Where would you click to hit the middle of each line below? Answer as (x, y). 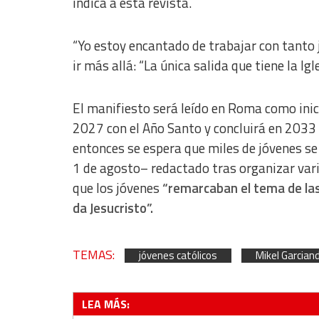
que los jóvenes (117, 188)
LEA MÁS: (106, 304)
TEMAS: (95, 254)
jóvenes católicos (178, 255)
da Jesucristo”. (113, 208)
